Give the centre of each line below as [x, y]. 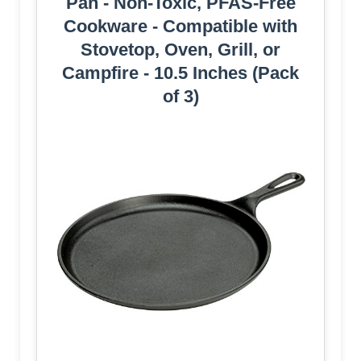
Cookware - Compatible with [180, 27]
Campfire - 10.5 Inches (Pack [180, 73]
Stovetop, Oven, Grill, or [180, 50]
